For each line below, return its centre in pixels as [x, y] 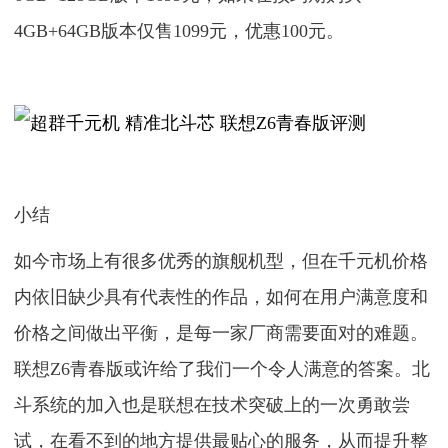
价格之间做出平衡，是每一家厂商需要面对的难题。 [221, 333]
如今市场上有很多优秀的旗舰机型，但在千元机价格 [221, 261]
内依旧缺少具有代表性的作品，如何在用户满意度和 [221, 297]
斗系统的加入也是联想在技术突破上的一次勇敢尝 [212, 405]
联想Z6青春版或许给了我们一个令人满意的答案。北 [222, 369]
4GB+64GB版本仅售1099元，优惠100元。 [179, 31]
